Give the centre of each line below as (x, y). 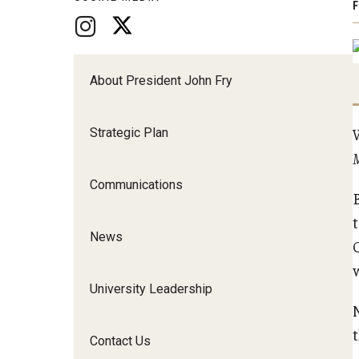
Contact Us (120, 341)
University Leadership (151, 288)
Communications (136, 184)
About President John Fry (161, 80)
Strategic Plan (129, 132)
